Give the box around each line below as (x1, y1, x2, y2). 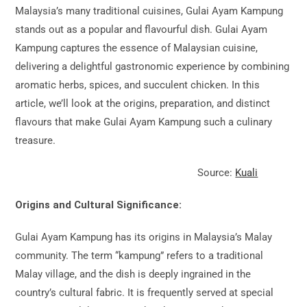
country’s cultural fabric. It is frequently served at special (15, 286, 274, 299)
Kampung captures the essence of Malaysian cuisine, (15, 41, 258, 54)
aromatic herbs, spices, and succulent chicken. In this (15, 78, 260, 91)
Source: (197, 166, 236, 179)
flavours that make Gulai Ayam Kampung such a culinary (15, 115, 273, 128)
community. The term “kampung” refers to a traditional (15, 249, 264, 262)
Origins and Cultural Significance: (15, 198, 185, 211)
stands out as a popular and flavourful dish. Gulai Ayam (15, 23, 268, 36)
